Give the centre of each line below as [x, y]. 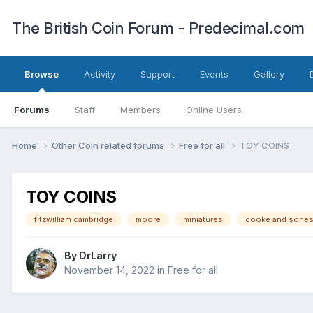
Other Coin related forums [109, 145]
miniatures [203, 219]
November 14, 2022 [109, 270]
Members [140, 110]
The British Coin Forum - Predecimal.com [158, 28]
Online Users [214, 110]
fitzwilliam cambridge [74, 219]
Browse [42, 74]
